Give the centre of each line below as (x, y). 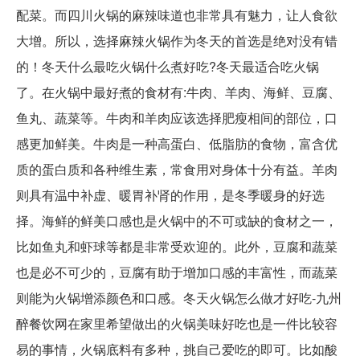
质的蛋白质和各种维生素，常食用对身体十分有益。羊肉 (177, 170)
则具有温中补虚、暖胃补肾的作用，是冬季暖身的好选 (170, 195)
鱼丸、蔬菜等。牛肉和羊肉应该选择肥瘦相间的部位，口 (177, 118)
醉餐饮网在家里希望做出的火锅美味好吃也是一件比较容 (177, 324)
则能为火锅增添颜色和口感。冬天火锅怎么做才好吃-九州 (179, 298)
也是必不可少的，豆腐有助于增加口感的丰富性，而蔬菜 (177, 272)
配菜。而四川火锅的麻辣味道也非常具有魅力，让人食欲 (177, 15)
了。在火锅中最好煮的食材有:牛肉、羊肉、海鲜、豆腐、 (178, 92)
